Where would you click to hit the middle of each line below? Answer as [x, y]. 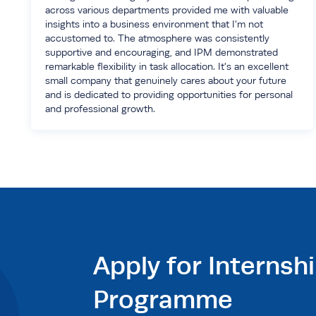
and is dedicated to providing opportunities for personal [169, 95]
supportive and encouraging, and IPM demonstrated [162, 52]
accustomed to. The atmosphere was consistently [157, 38]
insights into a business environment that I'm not [154, 24]
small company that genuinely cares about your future [166, 80]
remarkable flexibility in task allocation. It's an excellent [167, 66]
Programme [163, 299]
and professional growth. [100, 109]
